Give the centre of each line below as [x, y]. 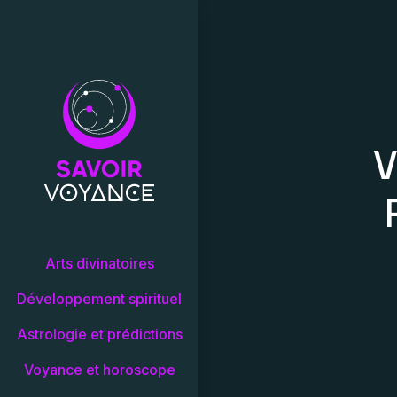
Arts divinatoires [99, 263]
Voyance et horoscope [99, 369]
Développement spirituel [99, 298]
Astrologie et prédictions [99, 334]
